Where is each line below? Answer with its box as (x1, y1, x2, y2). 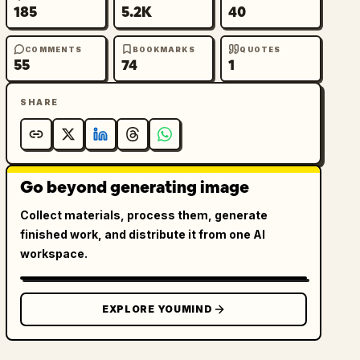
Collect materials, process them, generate (20, 208, 268, 222)
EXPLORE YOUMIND (101, 303, 213, 315)
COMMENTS (25, 44, 83, 54)
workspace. (20, 247, 88, 260)
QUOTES (239, 44, 280, 54)
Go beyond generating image (20, 177, 250, 198)
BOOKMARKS (132, 44, 195, 54)
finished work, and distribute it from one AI (20, 227, 266, 241)
